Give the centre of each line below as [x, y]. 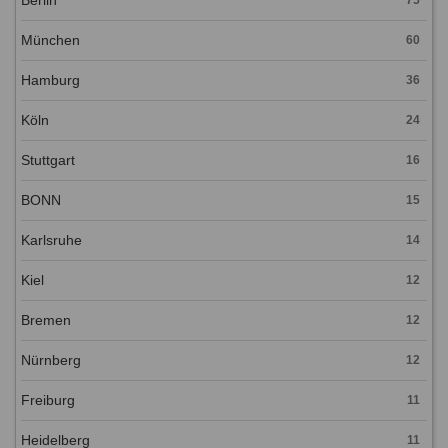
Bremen [46, 319]
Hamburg [50, 79]
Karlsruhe [51, 239]
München [50, 39]
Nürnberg [51, 359]
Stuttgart [48, 159]
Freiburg [48, 399]
